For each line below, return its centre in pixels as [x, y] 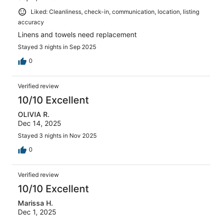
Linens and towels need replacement [77, 34]
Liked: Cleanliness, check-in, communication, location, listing [115, 11]
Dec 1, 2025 [37, 212]
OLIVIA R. [34, 114]
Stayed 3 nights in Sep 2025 [57, 47]
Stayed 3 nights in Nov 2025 [57, 135]
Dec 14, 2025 [40, 123]
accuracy [31, 22]
